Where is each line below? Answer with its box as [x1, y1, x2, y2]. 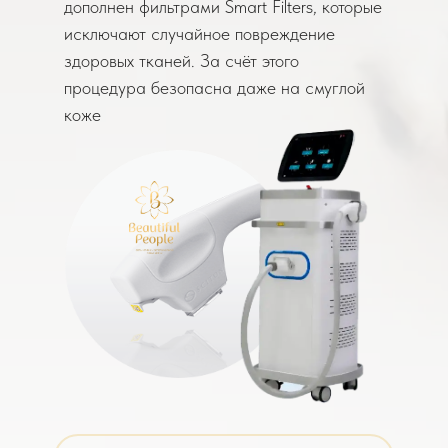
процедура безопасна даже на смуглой [64, 76, 365, 98]
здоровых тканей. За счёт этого [64, 49, 299, 71]
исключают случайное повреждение [64, 22, 335, 44]
